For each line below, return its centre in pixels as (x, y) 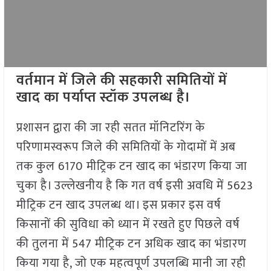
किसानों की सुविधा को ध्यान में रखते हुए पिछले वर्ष (128, 225)
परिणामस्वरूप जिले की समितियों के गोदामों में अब (126, 147)
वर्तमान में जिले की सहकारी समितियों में (122, 81)
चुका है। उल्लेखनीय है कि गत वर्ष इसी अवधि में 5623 (135, 186)
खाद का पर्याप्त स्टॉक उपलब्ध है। (103, 98)
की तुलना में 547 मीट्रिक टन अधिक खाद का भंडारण (131, 244)
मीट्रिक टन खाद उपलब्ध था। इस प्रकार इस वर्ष (118, 205)
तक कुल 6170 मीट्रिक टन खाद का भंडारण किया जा (132, 167)
